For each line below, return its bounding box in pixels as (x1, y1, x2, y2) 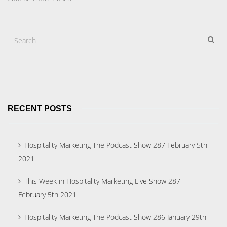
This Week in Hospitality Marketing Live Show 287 (24, 176, 180, 186)
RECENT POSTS (8, 104, 72, 113)
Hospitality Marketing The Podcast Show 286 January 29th (24, 212, 206, 222)
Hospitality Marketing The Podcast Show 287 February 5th (24, 140, 207, 150)
